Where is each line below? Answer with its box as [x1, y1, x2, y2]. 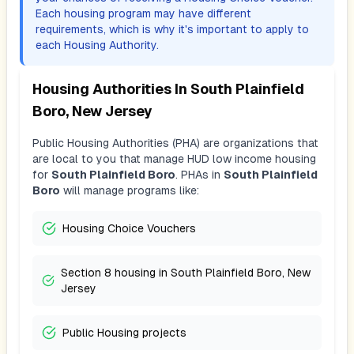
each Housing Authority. [36, 39, 159, 51]
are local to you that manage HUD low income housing [32, 153, 316, 165]
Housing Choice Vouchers [62, 222, 196, 235]
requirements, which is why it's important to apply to [36, 23, 309, 36]
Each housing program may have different [36, 7, 251, 20]
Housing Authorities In [32, 81, 190, 97]
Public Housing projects [62, 326, 186, 339]
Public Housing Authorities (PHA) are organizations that [32, 137, 318, 149]
